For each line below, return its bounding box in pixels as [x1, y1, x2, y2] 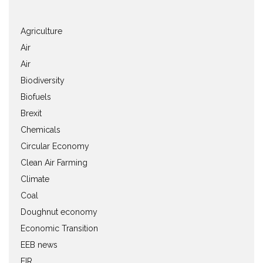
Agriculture [21, 26, 62, 36]
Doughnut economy [21, 207, 97, 217]
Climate [21, 174, 49, 184]
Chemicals [21, 124, 60, 134]
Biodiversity [21, 75, 65, 85]
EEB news [21, 240, 58, 249]
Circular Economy [21, 141, 89, 151]
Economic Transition [21, 223, 98, 233]
